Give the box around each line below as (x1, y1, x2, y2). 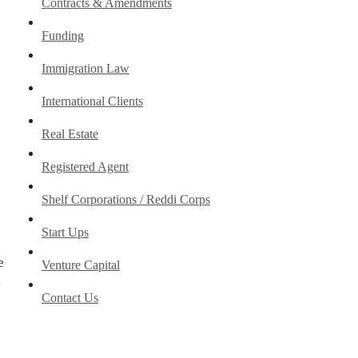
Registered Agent (42, 160, 129, 174)
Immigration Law (42, 62, 129, 76)
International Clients (42, 94, 143, 109)
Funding (42, 29, 84, 43)
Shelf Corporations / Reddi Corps (42, 193, 210, 207)
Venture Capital (42, 258, 120, 272)
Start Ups (42, 225, 89, 240)
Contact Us (42, 291, 98, 305)
